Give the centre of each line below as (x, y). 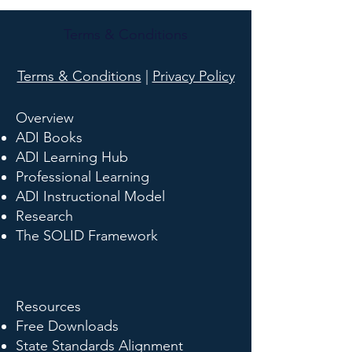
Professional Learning (82, 177)
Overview (45, 118)
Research (44, 216)
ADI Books (49, 137)
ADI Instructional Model (90, 196)
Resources (48, 306)
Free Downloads (67, 326)
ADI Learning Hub (72, 157)
